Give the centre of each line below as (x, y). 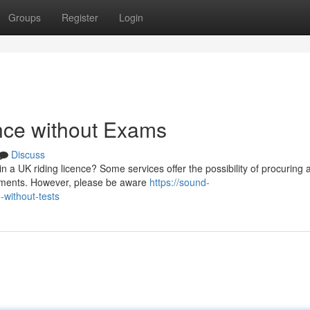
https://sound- (180, 182)
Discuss (28, 154)
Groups (25, 17)
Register (80, 17)
